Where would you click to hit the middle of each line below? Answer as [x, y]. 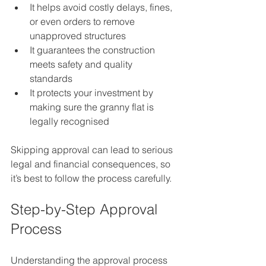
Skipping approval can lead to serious [93, 150]
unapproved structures [80, 36]
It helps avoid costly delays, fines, [102, 7]
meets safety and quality [82, 64]
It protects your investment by [93, 93]
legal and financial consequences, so [92, 164]
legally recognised [69, 121]
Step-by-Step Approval [86, 210]
